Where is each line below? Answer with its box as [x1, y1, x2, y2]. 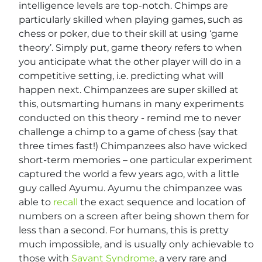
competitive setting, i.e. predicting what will [19, 70, 223, 81]
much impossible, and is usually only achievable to [19, 238, 254, 250]
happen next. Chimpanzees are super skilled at [19, 84, 239, 95]
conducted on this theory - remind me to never [19, 112, 241, 123]
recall [53, 196, 78, 208]
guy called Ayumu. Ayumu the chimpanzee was [19, 182, 242, 194]
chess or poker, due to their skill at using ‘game [19, 27, 239, 39]
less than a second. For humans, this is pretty [19, 224, 229, 236]
